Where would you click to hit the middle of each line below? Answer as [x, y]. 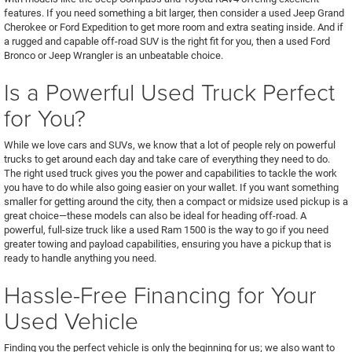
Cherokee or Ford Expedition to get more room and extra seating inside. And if [174, 27]
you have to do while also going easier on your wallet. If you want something [171, 187]
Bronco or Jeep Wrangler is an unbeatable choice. [114, 55]
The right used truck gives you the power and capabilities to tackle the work [170, 173]
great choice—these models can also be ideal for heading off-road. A [155, 216]
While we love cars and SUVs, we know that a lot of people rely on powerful [170, 145]
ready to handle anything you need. [80, 258]
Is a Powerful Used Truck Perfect [169, 92]
